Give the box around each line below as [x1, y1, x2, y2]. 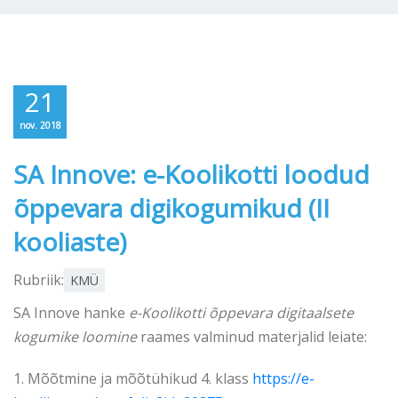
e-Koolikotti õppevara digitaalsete [129, 303, 354, 322]
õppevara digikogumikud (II [13, 191, 330, 225]
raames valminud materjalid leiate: [137, 327, 367, 346]
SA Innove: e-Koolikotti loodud [13, 157, 370, 191]
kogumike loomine [13, 327, 137, 346]
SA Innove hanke [13, 303, 129, 322]
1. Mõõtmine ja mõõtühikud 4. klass [13, 369, 252, 388]
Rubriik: [13, 270, 64, 290]
